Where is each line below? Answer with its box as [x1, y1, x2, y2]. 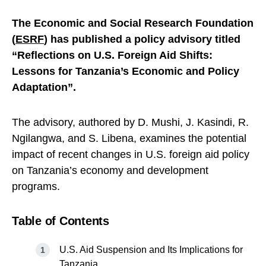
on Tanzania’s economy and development [12, 164, 208, 177]
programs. [12, 180, 60, 193]
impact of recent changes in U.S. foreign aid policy [12, 148, 249, 161]
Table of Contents [12, 214, 109, 228]
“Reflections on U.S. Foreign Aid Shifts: [12, 49, 213, 62]
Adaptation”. [12, 81, 76, 94]
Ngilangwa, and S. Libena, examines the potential [12, 132, 246, 145]
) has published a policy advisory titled [44, 33, 240, 46]
